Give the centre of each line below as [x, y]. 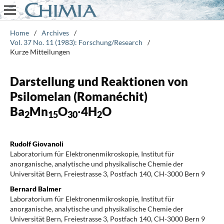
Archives [55, 32]
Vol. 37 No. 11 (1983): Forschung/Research [76, 42]
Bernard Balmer [35, 188]
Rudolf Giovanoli [36, 143]
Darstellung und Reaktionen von [99, 81]
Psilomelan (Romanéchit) [78, 96]
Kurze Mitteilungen [40, 51]
